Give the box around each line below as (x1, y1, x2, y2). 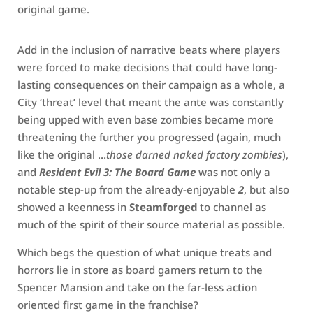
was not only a (196, 165, 270, 179)
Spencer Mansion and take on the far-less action (17, 280, 257, 294)
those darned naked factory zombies (106, 147, 282, 161)
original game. (17, 2, 89, 16)
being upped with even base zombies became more (17, 112, 274, 126)
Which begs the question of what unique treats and (17, 245, 272, 259)
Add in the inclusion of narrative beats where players (17, 43, 280, 57)
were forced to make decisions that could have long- (17, 60, 277, 74)
